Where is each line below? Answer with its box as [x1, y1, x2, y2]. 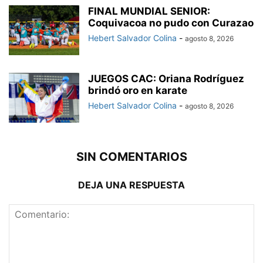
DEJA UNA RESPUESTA [78, 179, 185, 191]
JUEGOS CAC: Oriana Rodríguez [88, 73, 244, 85]
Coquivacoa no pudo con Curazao [88, 17, 254, 29]
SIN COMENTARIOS [76, 150, 187, 164]
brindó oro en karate [88, 85, 187, 97]
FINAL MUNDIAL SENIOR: [88, 5, 210, 18]
